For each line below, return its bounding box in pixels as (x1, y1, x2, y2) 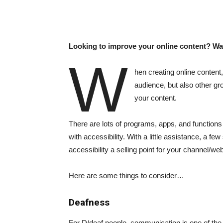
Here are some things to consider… (69, 171, 184, 180)
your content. (134, 93, 177, 102)
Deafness (69, 196, 110, 208)
